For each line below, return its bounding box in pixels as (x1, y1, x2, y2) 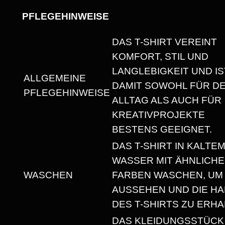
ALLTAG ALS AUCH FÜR (111, 95, 221, 106)
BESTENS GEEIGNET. (111, 124, 212, 135)
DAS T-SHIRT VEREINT (111, 37, 217, 48)
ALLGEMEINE (23, 73, 86, 84)
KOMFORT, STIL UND (111, 51, 208, 62)
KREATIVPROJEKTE (111, 109, 205, 121)
